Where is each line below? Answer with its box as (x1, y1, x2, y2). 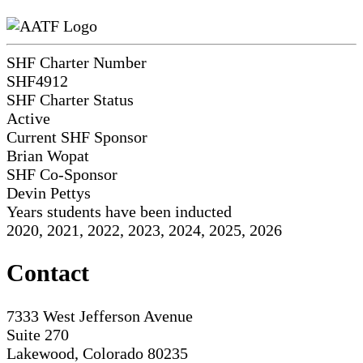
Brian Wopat (6, 146, 89, 164)
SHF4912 (6, 71, 68, 90)
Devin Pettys (6, 183, 91, 202)
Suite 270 (6, 326, 69, 344)
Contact (6, 259, 89, 287)
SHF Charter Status (6, 90, 134, 109)
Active (6, 109, 50, 127)
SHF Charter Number (6, 53, 147, 71)
